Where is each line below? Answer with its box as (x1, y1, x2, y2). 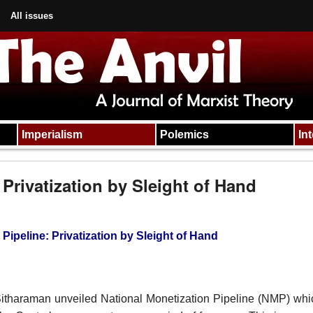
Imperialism (21, 129, 82, 140)
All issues (10, 10, 53, 21)
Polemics (159, 129, 209, 140)
